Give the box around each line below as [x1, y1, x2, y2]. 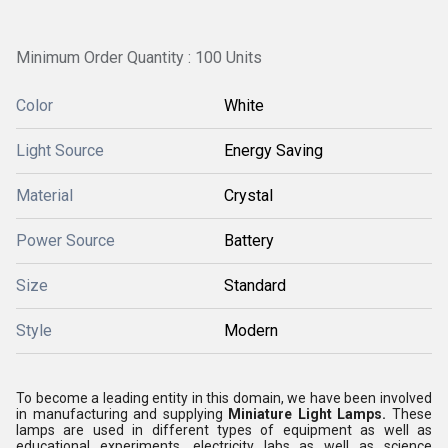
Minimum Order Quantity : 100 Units [16, 48, 262, 67]
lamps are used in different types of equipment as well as [16, 422, 432, 438]
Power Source [16, 231, 115, 250]
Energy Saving [224, 141, 323, 160]
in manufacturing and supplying [16, 406, 229, 422]
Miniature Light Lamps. [228, 406, 387, 422]
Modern [224, 321, 278, 340]
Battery [224, 231, 274, 250]
